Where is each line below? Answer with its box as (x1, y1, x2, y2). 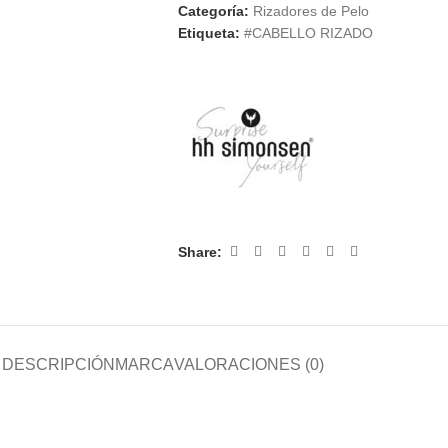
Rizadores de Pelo (252, 3, 369, 19)
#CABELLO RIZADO (243, 25, 373, 41)
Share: (177, 243, 222, 260)
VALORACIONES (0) (174, 355, 324, 373)
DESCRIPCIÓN (2, 355, 115, 373)
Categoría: (177, 3, 249, 19)
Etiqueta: (177, 25, 240, 41)
